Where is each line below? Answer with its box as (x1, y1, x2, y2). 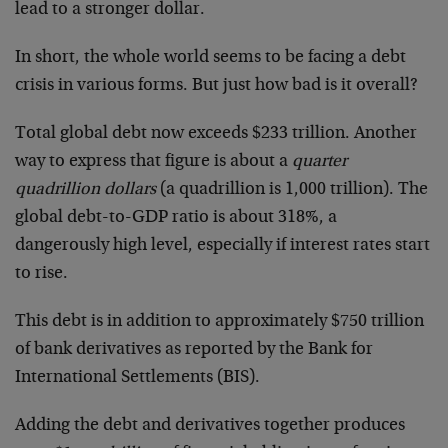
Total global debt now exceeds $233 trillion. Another (15, 124, 417, 143)
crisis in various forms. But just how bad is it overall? (15, 76, 418, 95)
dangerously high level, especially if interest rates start (15, 236, 430, 255)
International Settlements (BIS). (15, 368, 260, 387)
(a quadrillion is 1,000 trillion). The (160, 180, 428, 199)
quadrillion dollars (15, 180, 160, 199)
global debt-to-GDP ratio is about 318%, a (15, 208, 337, 227)
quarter (292, 152, 347, 171)
